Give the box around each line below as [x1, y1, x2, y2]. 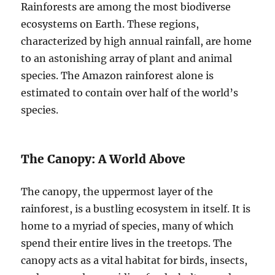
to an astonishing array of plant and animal [21, 52, 233, 64]
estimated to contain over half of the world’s [21, 87, 239, 99]
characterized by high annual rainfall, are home [21, 35, 252, 47]
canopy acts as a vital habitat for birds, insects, [21, 254, 248, 266]
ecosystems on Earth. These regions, [21, 18, 199, 30]
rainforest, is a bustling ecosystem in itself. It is [21, 203, 251, 215]
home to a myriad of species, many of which [21, 220, 234, 232]
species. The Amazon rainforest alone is [21, 69, 214, 82]
